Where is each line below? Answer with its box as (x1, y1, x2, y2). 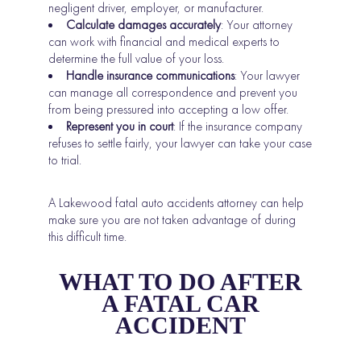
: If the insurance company (173, 118, 303, 135)
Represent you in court (66, 118, 174, 135)
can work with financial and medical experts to (48, 33, 280, 51)
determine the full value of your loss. (48, 50, 225, 68)
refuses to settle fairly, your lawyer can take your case (48, 135, 313, 152)
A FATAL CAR (102, 290, 259, 317)
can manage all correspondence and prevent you (48, 84, 298, 102)
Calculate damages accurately (66, 16, 222, 34)
